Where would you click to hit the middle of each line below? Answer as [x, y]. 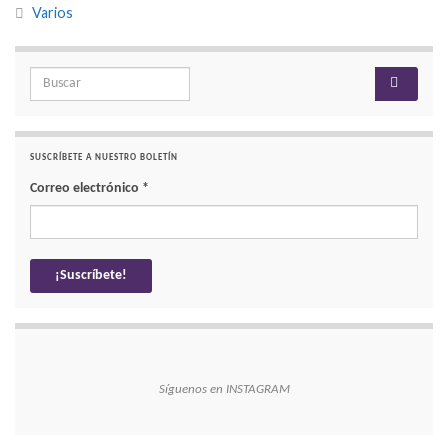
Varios [52, 12]
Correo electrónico [86, 188]
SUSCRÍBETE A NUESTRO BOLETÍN [104, 157]
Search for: [55, 77]
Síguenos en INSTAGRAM [224, 389]
